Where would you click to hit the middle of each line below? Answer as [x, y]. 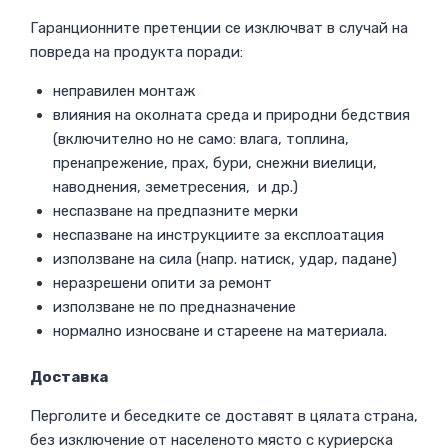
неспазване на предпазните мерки [175, 210]
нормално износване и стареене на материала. [219, 330]
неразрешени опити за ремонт [162, 282]
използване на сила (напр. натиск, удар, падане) [224, 258]
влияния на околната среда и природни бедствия [231, 114]
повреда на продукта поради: [136, 51]
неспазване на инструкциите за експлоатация [218, 234]
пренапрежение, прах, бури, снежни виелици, [214, 162]
